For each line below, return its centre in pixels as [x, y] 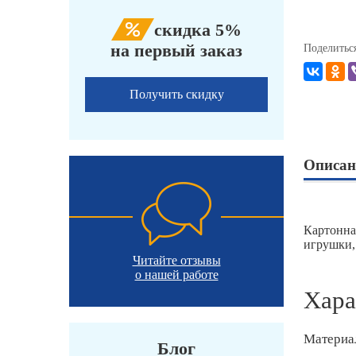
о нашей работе [176, 275]
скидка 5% [198, 30]
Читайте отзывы [176, 261]
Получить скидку [176, 95]
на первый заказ [176, 51]
